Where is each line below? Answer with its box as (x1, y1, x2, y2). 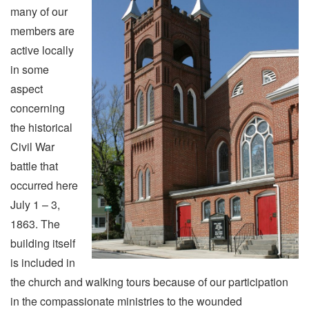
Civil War (10, 138, 54, 154)
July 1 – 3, (10, 196, 60, 212)
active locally (10, 41, 74, 58)
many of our (10, 3, 68, 19)
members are (10, 22, 74, 39)
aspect (10, 80, 43, 97)
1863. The (10, 215, 60, 232)
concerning (10, 99, 65, 116)
